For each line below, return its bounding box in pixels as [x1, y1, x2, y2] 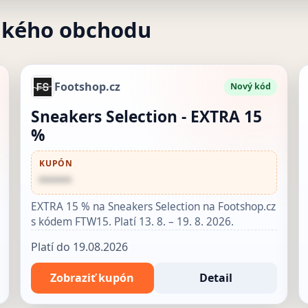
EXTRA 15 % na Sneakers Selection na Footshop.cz [30, 199, 276, 214]
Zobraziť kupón [50, 269, 135, 285]
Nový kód [230, 80, 272, 93]
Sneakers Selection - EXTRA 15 [30, 106, 262, 128]
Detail [199, 269, 232, 285]
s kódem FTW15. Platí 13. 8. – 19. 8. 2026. [30, 214, 234, 229]
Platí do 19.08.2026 [30, 239, 128, 254]
